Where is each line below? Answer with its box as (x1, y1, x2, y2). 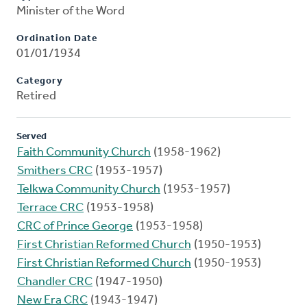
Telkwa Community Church (17, 183, 160, 197)
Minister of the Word (16, 5, 125, 19)
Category (16, 76, 63, 87)
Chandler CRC (17, 275, 93, 289)
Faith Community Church (17, 146, 151, 160)
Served (16, 132, 47, 143)
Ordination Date (16, 34, 97, 45)
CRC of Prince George (17, 220, 133, 234)
